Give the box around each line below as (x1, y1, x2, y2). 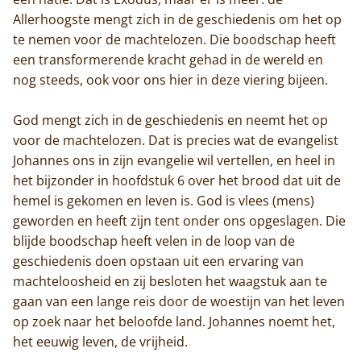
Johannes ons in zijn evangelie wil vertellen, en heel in (13, 151, 335, 169)
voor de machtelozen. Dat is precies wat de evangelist (13, 131, 338, 149)
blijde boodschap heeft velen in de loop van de (13, 231, 295, 250)
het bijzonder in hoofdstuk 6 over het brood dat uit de (13, 171, 341, 189)
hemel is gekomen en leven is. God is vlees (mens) (13, 191, 314, 210)
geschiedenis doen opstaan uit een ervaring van (13, 251, 304, 270)
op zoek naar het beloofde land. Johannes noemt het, (13, 312, 335, 330)
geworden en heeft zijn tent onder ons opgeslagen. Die (13, 211, 346, 230)
